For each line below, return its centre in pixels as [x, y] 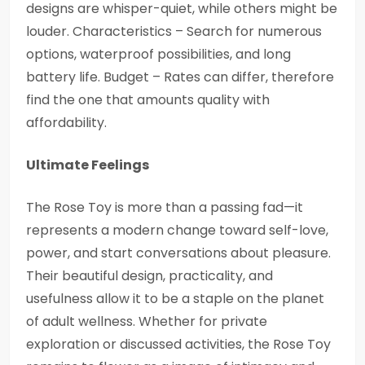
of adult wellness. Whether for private [147, 321]
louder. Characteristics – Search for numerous [174, 31]
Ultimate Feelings [88, 165]
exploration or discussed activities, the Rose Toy [178, 344]
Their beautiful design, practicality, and [150, 276]
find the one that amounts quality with [148, 100]
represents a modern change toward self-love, [177, 230]
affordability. [66, 123]
